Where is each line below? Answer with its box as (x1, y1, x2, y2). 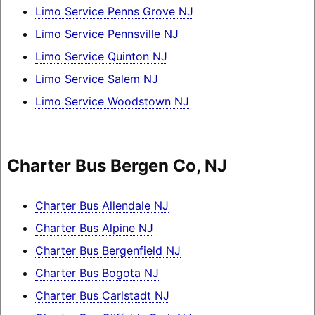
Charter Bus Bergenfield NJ (34, 243, 181, 258)
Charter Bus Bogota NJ (34, 266, 159, 281)
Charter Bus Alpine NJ (34, 221, 153, 236)
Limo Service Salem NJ (34, 71, 158, 86)
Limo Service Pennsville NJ (34, 26, 179, 41)
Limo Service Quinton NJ (34, 49, 167, 63)
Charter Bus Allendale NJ (34, 198, 169, 213)
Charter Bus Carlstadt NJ (34, 288, 169, 303)
